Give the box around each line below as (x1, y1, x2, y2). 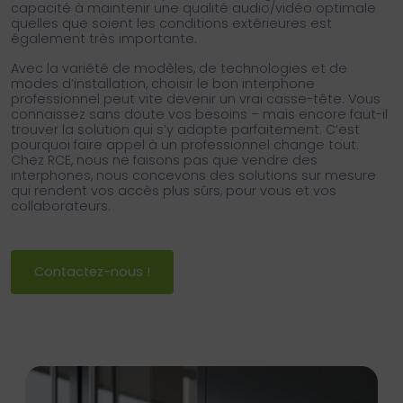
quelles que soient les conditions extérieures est (11, 14, 332, 33)
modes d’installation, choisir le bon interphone (11, 75, 315, 94)
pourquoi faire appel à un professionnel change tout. (11, 136, 359, 155)
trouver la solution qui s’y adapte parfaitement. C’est (11, 121, 360, 139)
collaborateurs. (11, 197, 111, 216)
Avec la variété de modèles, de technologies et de (11, 59, 347, 78)
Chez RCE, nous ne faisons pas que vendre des (11, 151, 318, 170)
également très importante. (11, 30, 197, 49)
